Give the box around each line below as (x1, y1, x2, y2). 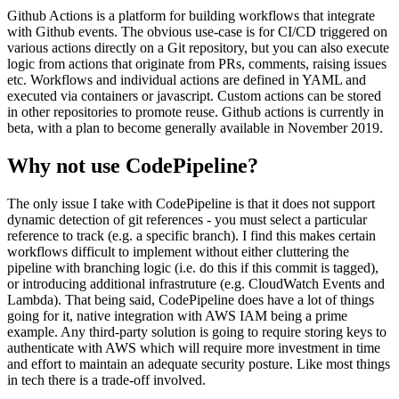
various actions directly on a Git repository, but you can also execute (7, 40, 389, 56)
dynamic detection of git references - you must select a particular (7, 212, 367, 228)
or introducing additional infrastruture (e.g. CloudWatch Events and (7, 276, 385, 292)
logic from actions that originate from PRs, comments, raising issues (7, 56, 387, 72)
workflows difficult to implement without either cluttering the (7, 244, 349, 260)
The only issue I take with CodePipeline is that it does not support (7, 196, 375, 212)
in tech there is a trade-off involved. (7, 372, 206, 388)
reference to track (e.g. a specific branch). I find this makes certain (7, 228, 376, 244)
